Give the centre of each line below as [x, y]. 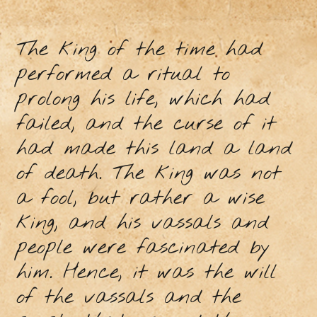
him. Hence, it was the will [146, 273]
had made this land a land [154, 149]
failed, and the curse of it [145, 125]
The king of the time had [139, 50]
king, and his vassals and [142, 224]
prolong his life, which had [143, 100]
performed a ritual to [123, 75]
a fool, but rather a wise [140, 199]
